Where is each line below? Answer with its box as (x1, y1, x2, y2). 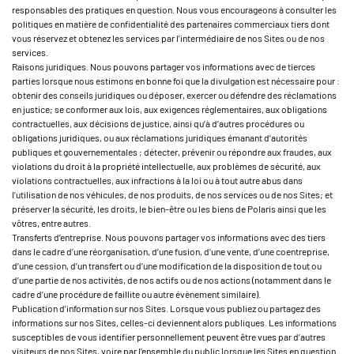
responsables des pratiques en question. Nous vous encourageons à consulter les (12, 4, 337, 15)
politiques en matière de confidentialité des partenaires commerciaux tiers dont (12, 18, 330, 29)
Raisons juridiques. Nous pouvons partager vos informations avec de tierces (12, 61, 315, 72)
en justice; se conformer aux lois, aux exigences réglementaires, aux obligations (12, 104, 327, 115)
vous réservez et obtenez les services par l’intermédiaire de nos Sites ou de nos (12, 32, 325, 43)
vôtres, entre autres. (12, 217, 91, 228)
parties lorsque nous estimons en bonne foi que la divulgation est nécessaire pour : (12, 75, 340, 86)
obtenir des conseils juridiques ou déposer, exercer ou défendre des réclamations (12, 89, 337, 100)
